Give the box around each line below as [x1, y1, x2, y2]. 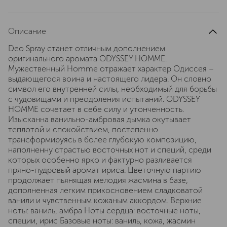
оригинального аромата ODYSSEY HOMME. [8, 54, 167, 63]
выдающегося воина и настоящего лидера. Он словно [8, 74, 211, 84]
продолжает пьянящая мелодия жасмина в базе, [8, 175, 188, 185]
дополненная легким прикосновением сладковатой [8, 185, 203, 195]
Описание [8, 26, 46, 36]
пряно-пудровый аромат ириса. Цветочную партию [8, 165, 201, 175]
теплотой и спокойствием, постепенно [8, 125, 158, 134]
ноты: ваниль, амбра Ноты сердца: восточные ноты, [8, 206, 201, 215]
